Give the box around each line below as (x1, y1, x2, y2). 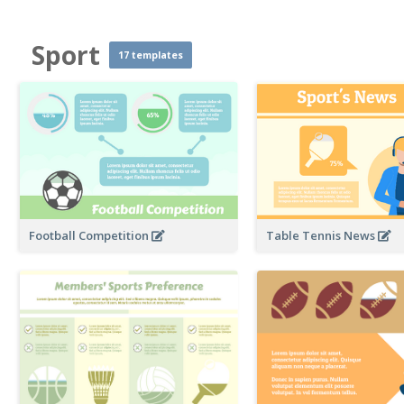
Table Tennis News (266, 227, 379, 244)
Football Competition (29, 227, 151, 244)
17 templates (118, 49, 183, 61)
